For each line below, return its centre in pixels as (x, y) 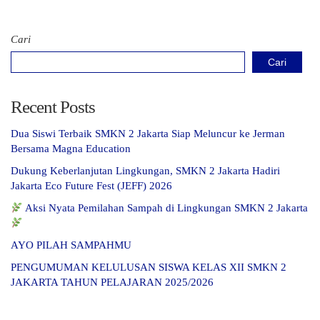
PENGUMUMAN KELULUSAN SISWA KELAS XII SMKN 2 (149, 267)
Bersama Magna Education (71, 149)
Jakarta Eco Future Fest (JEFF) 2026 (91, 186)
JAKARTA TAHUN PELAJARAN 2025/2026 (112, 282)
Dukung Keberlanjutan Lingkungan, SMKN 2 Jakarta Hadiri (145, 171)
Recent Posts (53, 107)
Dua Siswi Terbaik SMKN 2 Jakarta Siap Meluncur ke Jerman (148, 134)
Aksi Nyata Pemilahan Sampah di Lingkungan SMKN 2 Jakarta (166, 208)
